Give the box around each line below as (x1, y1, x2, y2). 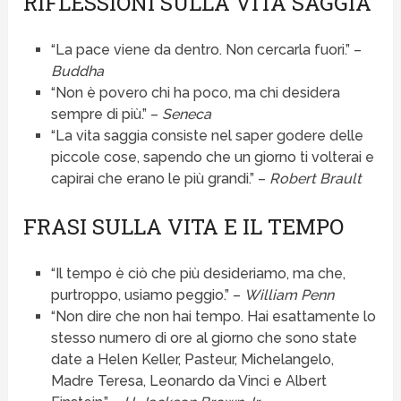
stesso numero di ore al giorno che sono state (50, 328, 357, 346)
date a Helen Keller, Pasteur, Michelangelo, (50, 350, 334, 368)
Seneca (161, 105, 211, 123)
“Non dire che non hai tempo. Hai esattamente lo (50, 307, 376, 325)
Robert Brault (269, 169, 362, 187)
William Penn (243, 286, 334, 303)
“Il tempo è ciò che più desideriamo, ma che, (50, 264, 346, 282)
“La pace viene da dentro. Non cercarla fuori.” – (50, 40, 362, 58)
